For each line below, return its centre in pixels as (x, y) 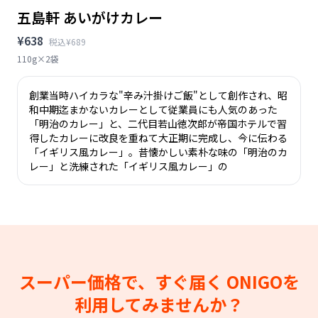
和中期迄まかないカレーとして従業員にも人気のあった (153, 109)
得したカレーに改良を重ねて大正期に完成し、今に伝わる (158, 137)
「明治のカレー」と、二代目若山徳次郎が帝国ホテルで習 (158, 123)
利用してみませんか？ (159, 304)
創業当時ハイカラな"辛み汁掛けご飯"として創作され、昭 (158, 95)
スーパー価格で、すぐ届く (122, 281)
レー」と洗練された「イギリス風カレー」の (128, 166)
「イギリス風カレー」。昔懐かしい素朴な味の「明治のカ (158, 152)
